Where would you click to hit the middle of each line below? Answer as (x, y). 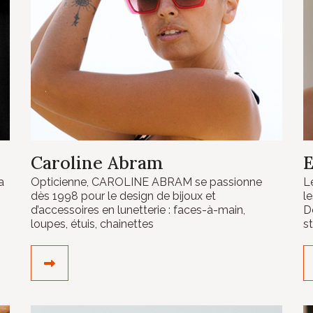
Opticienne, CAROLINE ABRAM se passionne (146, 182)
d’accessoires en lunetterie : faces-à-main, (138, 210)
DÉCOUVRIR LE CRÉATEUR (128, 262)
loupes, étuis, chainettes (92, 224)
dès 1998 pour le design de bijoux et (123, 196)
